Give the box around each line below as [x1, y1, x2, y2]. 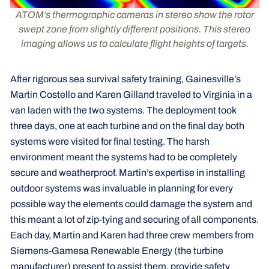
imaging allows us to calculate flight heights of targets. [20, 38, 249, 49]
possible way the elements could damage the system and [10, 198, 252, 209]
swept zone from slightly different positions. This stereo [19, 23, 250, 34]
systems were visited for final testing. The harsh [10, 136, 210, 147]
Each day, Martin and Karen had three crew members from [10, 229, 254, 240]
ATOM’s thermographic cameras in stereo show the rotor [15, 9, 254, 20]
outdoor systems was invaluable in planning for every [10, 183, 233, 193]
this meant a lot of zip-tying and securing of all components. [10, 214, 259, 225]
